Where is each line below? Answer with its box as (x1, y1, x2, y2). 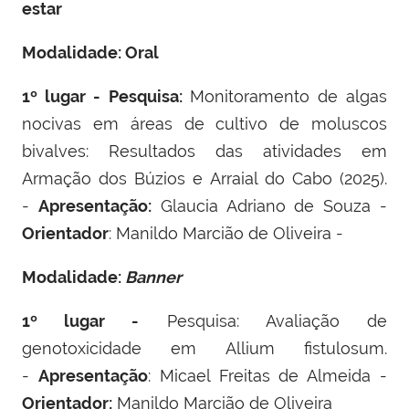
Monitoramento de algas (182, 86, 388, 106)
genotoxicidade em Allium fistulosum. (22, 338, 387, 358)
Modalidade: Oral (22, 42, 159, 62)
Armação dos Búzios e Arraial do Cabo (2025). (22, 168, 387, 188)
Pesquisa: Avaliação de (139, 310, 388, 330)
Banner (125, 267, 182, 287)
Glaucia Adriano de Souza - (151, 195, 388, 215)
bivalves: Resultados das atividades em (22, 141, 387, 161)
